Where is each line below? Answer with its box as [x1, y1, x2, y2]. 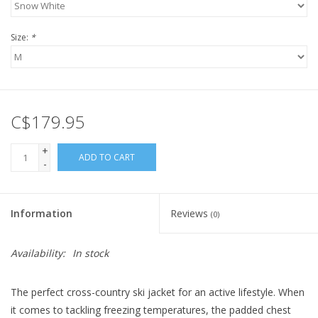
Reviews [170, 206, 211, 220]
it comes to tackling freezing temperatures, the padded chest [11, 302, 291, 317]
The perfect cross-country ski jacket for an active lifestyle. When [11, 285, 305, 299]
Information [11, 206, 72, 220]
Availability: [11, 246, 65, 260]
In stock [72, 246, 109, 260]
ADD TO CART [79, 150, 135, 163]
